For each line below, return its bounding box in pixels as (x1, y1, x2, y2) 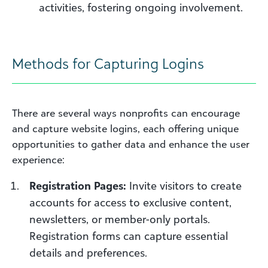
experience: (12, 153, 65, 166)
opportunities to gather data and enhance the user (12, 138, 249, 150)
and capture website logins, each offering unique (12, 122, 239, 135)
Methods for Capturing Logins (12, 54, 204, 72)
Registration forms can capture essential (29, 229, 228, 242)
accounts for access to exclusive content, (29, 195, 232, 209)
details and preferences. (29, 245, 147, 259)
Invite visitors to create (126, 178, 242, 192)
